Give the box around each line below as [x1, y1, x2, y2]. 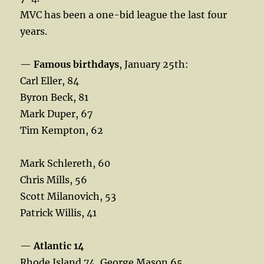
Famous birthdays [34, 58, 120, 70]
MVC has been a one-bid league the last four [20, 8, 227, 21]
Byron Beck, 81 [20, 91, 89, 103]
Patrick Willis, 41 [20, 206, 97, 219]
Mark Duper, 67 [20, 107, 93, 120]
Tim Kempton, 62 [20, 124, 104, 136]
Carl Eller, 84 [20, 74, 80, 87]
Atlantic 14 [34, 239, 85, 252]
